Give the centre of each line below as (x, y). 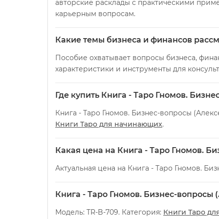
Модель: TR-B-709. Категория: (109, 212)
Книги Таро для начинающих (109, 124)
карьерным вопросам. (95, 14)
